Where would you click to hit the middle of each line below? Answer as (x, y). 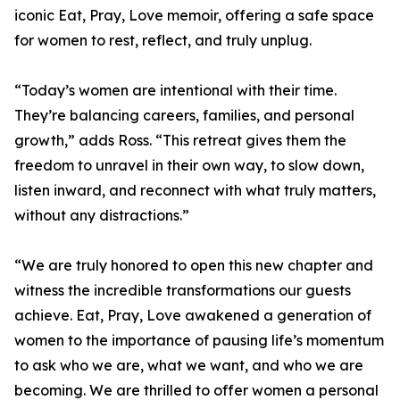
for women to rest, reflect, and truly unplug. (163, 41)
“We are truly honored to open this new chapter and (194, 266)
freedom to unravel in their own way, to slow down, (189, 166)
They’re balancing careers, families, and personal (184, 116)
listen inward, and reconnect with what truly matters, (195, 191)
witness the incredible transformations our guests (183, 291)
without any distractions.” (102, 216)
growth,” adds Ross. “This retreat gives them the (180, 141)
